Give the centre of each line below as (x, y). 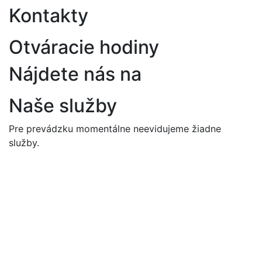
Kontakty (49, 15)
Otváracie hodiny (84, 47)
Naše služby (63, 105)
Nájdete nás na (75, 74)
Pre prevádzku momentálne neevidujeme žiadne (115, 128)
